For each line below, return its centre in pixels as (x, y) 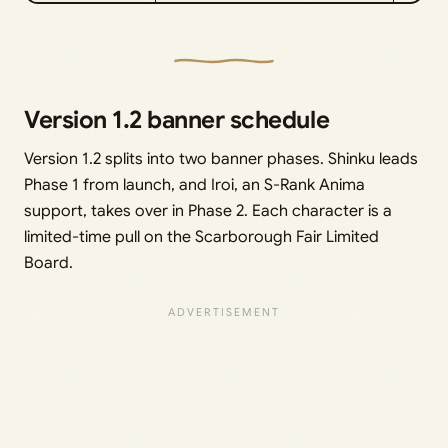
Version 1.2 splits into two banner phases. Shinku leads (221, 158)
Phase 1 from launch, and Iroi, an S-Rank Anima (194, 184)
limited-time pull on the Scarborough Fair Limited (201, 236)
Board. (48, 262)
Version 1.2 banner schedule (177, 119)
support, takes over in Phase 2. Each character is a (208, 210)
